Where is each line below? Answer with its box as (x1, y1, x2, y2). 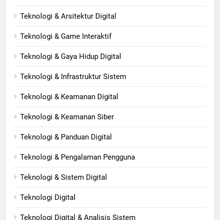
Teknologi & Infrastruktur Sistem (20, 72, 126, 82)
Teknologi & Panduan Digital (20, 133, 112, 142)
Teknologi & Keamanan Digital (20, 92, 118, 102)
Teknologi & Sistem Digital (20, 173, 107, 182)
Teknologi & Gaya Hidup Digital (20, 52, 121, 61)
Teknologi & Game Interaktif (20, 32, 111, 41)
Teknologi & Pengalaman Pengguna (20, 153, 135, 162)
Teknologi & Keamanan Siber (20, 112, 114, 122)
